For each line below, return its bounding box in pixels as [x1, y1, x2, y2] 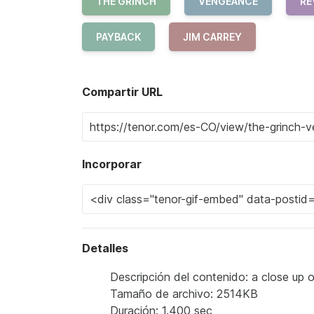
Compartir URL [82, 84, 163, 99]
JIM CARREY [183, 30, 242, 43]
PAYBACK [96, 30, 141, 43]
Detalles [82, 240, 128, 255]
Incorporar [82, 156, 142, 171]
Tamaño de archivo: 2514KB [110, 286, 258, 301]
